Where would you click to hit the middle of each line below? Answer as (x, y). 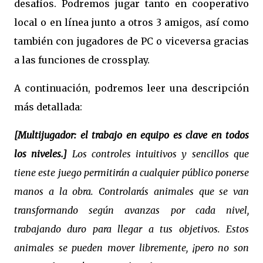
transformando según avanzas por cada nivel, (131, 210)
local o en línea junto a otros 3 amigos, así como (131, 22)
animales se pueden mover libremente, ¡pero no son (131, 248)
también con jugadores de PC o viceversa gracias (131, 41)
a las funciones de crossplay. (82, 60)
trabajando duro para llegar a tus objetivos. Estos (131, 229)
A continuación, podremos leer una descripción (131, 88)
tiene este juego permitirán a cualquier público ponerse (131, 173)
